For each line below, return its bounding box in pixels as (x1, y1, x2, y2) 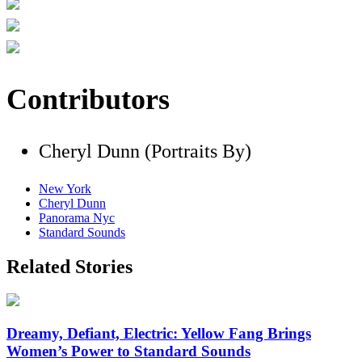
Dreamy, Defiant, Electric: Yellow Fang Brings (6, 325, 311, 343)
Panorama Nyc (39, 210, 115, 225)
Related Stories (6, 255, 133, 277)
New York (39, 181, 91, 196)
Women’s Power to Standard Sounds (6, 343, 250, 360)
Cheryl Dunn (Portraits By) (39, 140, 251, 162)
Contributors (6, 82, 170, 116)
